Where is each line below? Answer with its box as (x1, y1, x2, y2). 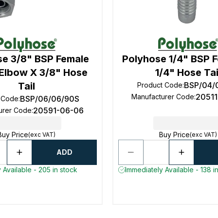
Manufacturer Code (131, 92, 195, 101)
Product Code (137, 81, 182, 89)
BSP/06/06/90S (20, 94, 80, 104)
